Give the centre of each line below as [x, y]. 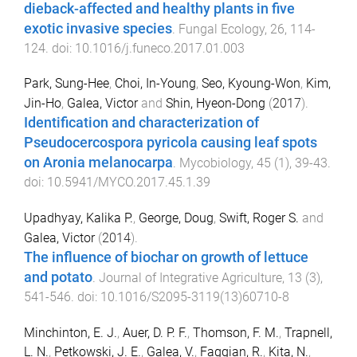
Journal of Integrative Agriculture [190, 278]
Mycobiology [215, 163]
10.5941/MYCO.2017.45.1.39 [129, 182]
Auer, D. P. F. [155, 332]
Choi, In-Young [155, 84]
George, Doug [176, 218]
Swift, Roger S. [259, 218]
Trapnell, [308, 332]
